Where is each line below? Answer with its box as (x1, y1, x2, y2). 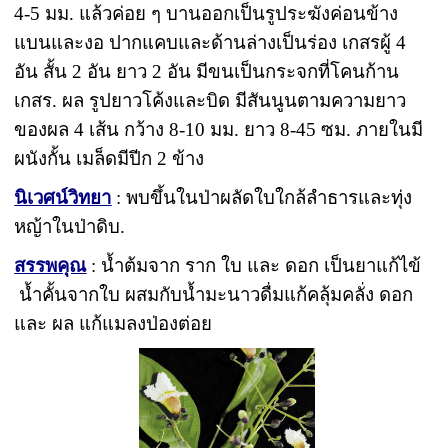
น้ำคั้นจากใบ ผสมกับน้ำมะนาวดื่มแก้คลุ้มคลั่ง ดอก (14, 283, 414, 305)
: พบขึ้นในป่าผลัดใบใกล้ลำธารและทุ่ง (111, 186, 413, 208)
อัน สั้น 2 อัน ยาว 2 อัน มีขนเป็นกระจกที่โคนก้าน (14, 60, 400, 82)
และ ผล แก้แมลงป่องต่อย (14, 312, 213, 334)
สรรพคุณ (14, 254, 87, 276)
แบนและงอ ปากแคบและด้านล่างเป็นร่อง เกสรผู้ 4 (14, 31, 407, 53)
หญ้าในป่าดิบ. (14, 215, 126, 237)
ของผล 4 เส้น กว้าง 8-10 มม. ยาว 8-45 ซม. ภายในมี (14, 118, 424, 140)
